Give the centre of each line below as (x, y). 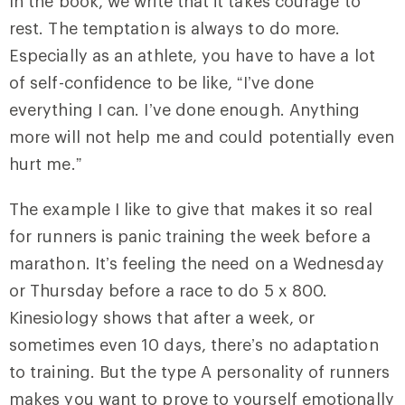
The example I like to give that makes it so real (191, 208)
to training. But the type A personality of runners (199, 371)
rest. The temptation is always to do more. (175, 28)
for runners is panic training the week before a (190, 235)
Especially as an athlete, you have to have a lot (192, 55)
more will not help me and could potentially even (202, 136)
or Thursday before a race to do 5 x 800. (169, 290)
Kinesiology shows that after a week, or (162, 317)
